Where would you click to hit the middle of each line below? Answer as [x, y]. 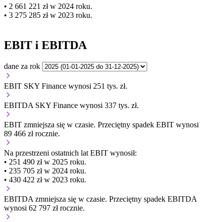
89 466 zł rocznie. [32, 133]
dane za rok [22, 66]
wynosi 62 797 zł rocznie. [44, 208]
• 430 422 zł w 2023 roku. [45, 179]
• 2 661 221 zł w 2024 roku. [48, 6]
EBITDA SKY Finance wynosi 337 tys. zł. [71, 105]
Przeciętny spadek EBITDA [153, 199]
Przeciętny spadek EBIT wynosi [148, 124]
